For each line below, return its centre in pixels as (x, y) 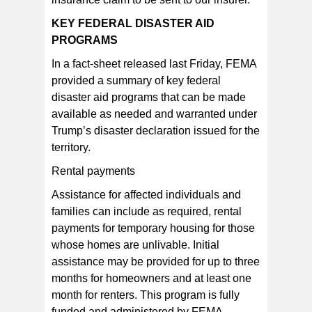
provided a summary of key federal (136, 81)
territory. (71, 148)
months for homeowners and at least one (151, 279)
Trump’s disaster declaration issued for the (156, 131)
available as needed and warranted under (154, 114)
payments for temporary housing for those (153, 228)
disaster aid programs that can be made (149, 97)
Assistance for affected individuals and (146, 195)
